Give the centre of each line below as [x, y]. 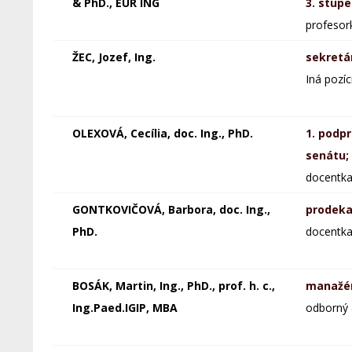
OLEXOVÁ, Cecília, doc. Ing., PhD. [162, 133]
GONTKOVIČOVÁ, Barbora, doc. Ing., [171, 209]
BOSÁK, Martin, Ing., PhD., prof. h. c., [173, 286]
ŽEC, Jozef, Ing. [114, 57]
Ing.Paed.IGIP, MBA [125, 308]
